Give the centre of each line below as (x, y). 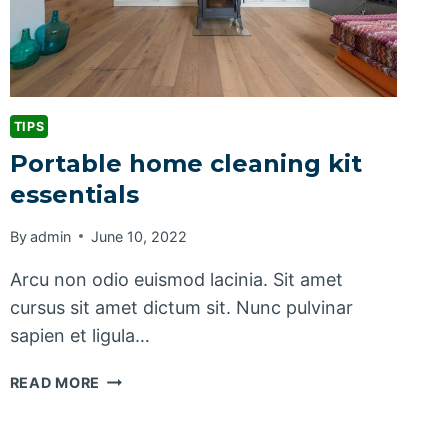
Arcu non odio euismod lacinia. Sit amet (176, 279)
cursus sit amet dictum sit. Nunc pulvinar (181, 307)
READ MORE (55, 382)
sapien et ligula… (79, 335)
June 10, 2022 (138, 236)
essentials (74, 195)
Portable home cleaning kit (185, 164)
